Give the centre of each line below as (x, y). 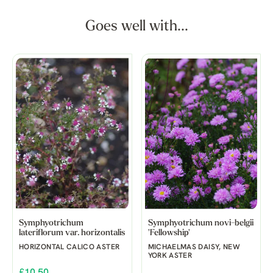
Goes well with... (136, 27)
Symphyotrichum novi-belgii (200, 223)
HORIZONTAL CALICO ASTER (69, 247)
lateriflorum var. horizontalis (72, 233)
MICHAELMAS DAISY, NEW (194, 247)
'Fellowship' (169, 233)
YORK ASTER (170, 256)
